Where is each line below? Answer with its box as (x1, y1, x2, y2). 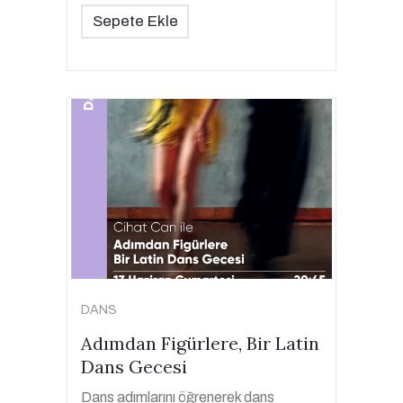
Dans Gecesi (81, 355, 187, 378)
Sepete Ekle (92, 13, 178, 30)
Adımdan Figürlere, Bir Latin (81, 332, 319, 354)
